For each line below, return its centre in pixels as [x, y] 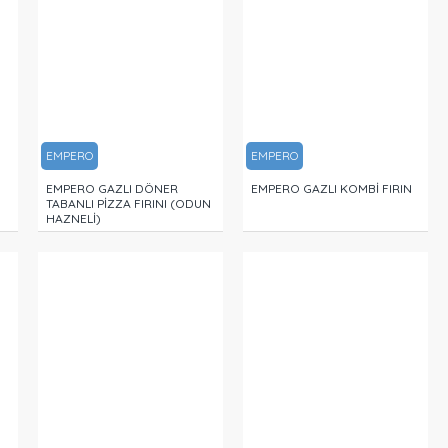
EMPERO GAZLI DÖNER [112, 189]
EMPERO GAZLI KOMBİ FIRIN [332, 189]
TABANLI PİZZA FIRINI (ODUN [129, 204]
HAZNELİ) [74, 219]
